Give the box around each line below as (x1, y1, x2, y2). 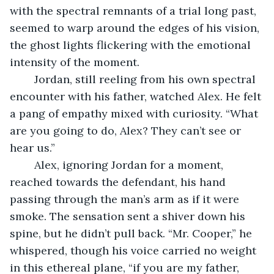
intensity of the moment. (10, 54, 139, 69)
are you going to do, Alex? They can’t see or (10, 123, 244, 138)
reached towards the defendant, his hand (10, 174, 229, 189)
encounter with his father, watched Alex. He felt (10, 89, 264, 103)
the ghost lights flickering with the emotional (10, 37, 254, 52)
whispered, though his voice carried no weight (10, 243, 259, 257)
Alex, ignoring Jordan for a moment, (22, 157, 34, 172)
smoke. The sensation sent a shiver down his (10, 209, 248, 223)
